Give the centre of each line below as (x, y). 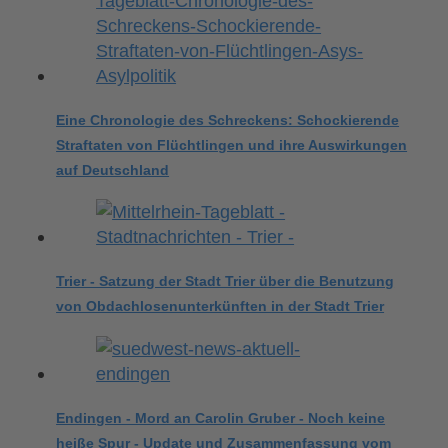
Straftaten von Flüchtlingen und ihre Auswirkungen (232, 144)
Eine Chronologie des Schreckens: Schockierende (228, 119)
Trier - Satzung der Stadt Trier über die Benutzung (225, 281)
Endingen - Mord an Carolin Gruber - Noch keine (221, 417)
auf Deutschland (113, 169)
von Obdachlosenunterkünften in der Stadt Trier (220, 306)
